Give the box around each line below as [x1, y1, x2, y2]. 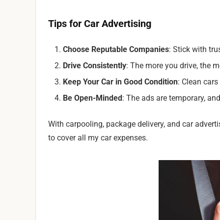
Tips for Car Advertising [48, 18, 151, 29]
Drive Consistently [63, 61, 126, 70]
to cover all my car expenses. [48, 133, 148, 142]
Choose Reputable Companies [63, 45, 169, 54]
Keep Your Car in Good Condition [63, 77, 178, 86]
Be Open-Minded [63, 93, 122, 103]
